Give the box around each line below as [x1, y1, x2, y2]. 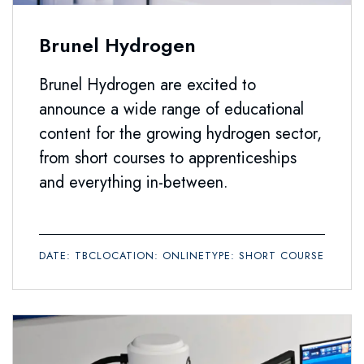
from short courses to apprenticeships [39, 145, 297, 170]
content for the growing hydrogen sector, [39, 121, 322, 145]
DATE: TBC [39, 247, 97, 263]
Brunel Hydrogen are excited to [39, 72, 256, 97]
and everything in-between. [39, 170, 228, 194]
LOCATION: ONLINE [97, 247, 205, 263]
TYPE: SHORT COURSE [205, 247, 324, 263]
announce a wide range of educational [39, 97, 304, 121]
